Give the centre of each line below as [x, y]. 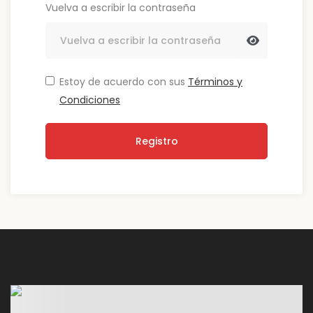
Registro [156, 141]
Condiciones [90, 100]
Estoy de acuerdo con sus [124, 82]
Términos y [215, 82]
